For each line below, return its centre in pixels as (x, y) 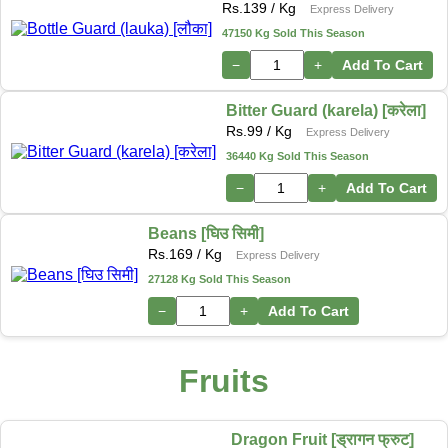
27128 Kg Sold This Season (219, 278)
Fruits (224, 381)
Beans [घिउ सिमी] (206, 233)
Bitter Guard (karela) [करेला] (326, 110)
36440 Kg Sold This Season (297, 155)
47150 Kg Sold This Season (293, 32)
